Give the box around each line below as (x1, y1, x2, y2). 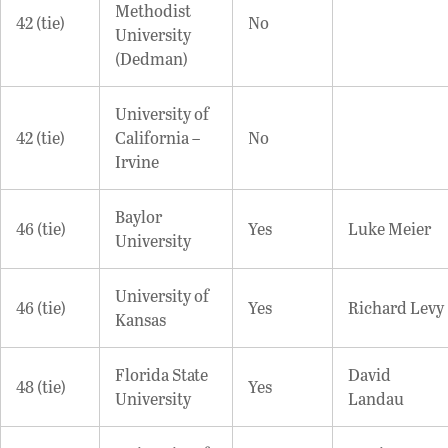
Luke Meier (348, 216, 431, 240)
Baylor (115, 204, 162, 228)
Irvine (115, 149, 159, 173)
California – (115, 125, 200, 149)
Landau (348, 386, 404, 410)
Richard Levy (348, 295, 444, 319)
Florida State (115, 362, 208, 386)
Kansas (115, 307, 166, 331)
